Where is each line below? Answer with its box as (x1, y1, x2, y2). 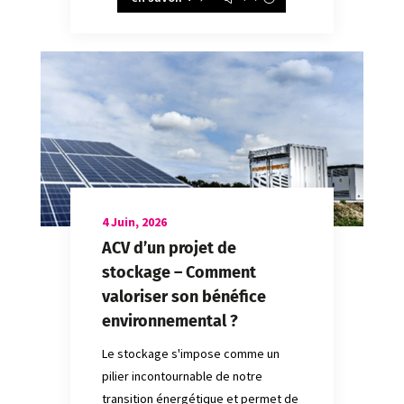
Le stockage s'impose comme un (101, 344, 280, 362)
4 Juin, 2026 (101, 213, 167, 230)
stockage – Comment (101, 262, 256, 282)
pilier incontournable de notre (101, 367, 262, 384)
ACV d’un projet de (101, 237, 236, 258)
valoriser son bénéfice (101, 286, 266, 307)
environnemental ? (101, 310, 238, 331)
